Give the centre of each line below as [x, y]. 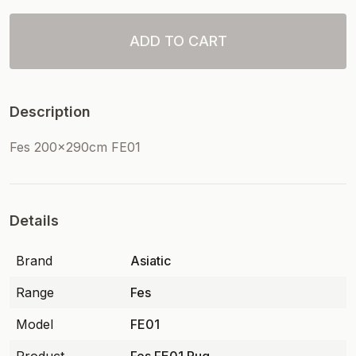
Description [50, 112]
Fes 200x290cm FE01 [75, 147]
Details [34, 221]
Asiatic [151, 261]
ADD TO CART [178, 41]
